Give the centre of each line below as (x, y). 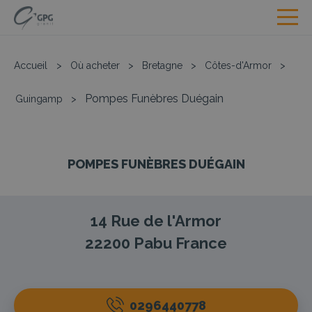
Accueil (31, 65)
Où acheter (95, 65)
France (201, 243)
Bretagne (162, 65)
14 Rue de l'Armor (156, 221)
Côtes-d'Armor (238, 65)
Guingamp (39, 99)
